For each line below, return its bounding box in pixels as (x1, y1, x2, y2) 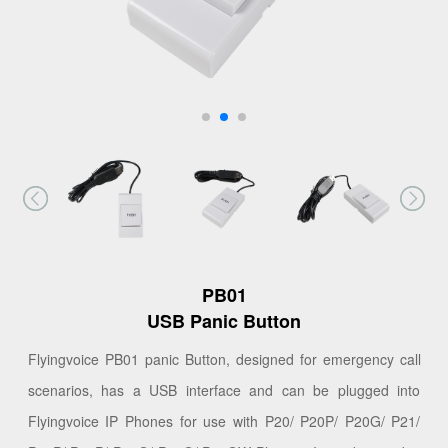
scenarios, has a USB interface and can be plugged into (27, 379, 421, 400)
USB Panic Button (147, 307, 301, 334)
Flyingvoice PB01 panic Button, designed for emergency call (27, 348, 421, 369)
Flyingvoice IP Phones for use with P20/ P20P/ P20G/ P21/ (27, 410, 421, 431)
